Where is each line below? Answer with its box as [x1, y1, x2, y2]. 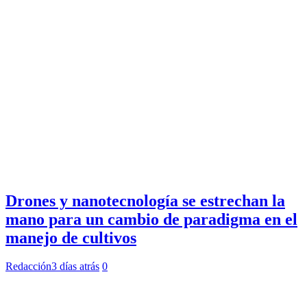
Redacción [5, 260, 51, 273]
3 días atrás [51, 260, 99, 273]
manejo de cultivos [5, 228, 136, 247]
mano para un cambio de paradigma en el [5, 210, 297, 228]
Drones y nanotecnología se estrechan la [5, 191, 285, 210]
